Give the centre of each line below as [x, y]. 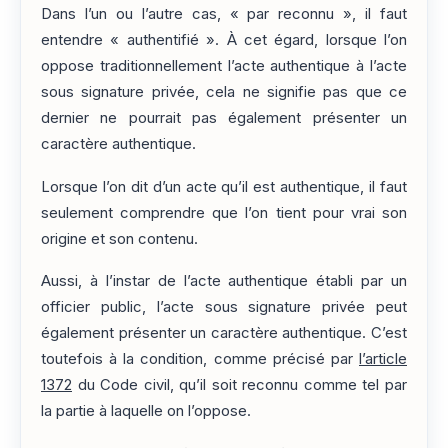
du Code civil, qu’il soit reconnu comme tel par [239, 385]
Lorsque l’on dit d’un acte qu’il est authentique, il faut [224, 186]
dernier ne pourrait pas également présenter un [224, 118]
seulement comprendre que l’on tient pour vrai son [224, 212]
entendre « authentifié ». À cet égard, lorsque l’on [224, 40]
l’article [383, 359]
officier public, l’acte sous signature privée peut [224, 307]
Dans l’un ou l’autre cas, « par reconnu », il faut [224, 14]
